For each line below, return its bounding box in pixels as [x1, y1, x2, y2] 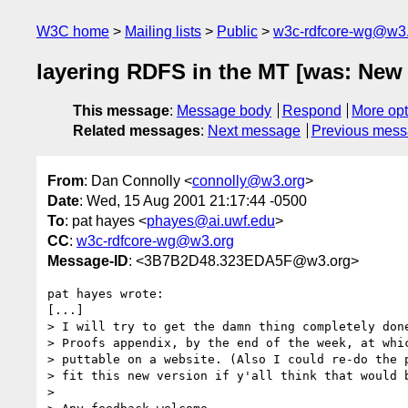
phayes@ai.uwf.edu [147, 212, 275, 229]
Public [217, 24, 258, 39]
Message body [177, 103, 271, 119]
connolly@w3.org [192, 172, 305, 189]
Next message [208, 123, 301, 139]
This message [73, 103, 169, 119]
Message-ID [47, 252, 128, 269]
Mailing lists [125, 24, 201, 39]
